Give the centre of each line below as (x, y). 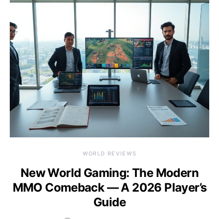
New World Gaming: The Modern (109, 173)
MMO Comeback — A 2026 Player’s (109, 188)
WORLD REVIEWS (109, 154)
